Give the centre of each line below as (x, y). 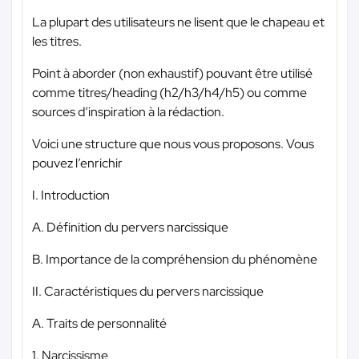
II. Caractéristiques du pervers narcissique (148, 291)
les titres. (57, 41)
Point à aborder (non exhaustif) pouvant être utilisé (172, 73)
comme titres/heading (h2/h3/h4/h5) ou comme (169, 92)
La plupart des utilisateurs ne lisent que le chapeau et (178, 22)
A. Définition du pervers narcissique (130, 227)
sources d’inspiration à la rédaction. (128, 111)
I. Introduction (71, 195)
